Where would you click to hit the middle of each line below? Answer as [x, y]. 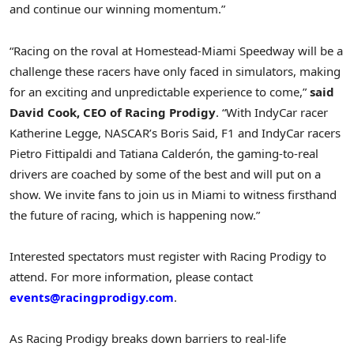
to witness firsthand [281, 194]
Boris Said [188, 132]
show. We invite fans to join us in [100, 194]
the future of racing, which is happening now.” [135, 215]
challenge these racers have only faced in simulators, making [175, 71]
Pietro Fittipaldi [51, 153]
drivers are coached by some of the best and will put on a [165, 173]
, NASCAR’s [129, 132]
